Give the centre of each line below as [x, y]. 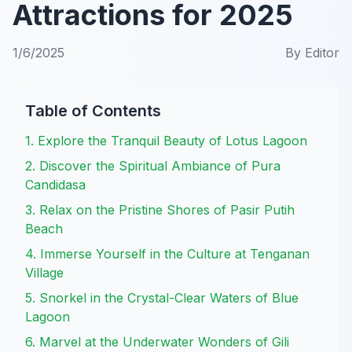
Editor [322, 52]
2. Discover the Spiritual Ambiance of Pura [153, 165]
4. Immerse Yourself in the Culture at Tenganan [167, 253]
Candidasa [55, 184]
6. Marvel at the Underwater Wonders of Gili [157, 341]
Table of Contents [93, 110]
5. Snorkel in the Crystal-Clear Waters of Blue [162, 297]
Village [44, 272]
